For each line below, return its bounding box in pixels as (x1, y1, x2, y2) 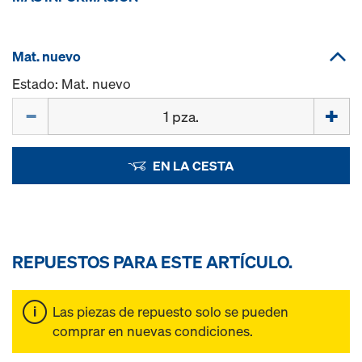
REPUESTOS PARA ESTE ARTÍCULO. (12, 250, 293, 273)
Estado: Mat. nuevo (12, 74, 131, 93)
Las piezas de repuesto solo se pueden (53, 302, 288, 321)
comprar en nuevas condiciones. (53, 322, 253, 340)
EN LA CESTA (152, 157, 234, 175)
